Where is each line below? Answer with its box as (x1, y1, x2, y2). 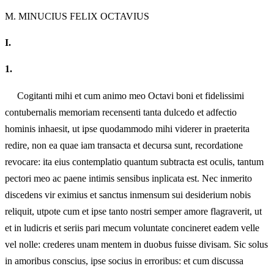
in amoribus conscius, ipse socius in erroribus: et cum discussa (5, 255, 243, 266)
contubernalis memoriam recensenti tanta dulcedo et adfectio (5, 106, 237, 117)
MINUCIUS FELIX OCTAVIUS (16, 11, 149, 22)
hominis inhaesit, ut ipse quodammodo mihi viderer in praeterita (5, 123, 250, 134)
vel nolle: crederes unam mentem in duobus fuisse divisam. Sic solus (5, 239, 268, 250)
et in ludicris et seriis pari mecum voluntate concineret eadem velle (5, 222, 259, 233)
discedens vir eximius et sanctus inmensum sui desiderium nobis (5, 189, 251, 200)
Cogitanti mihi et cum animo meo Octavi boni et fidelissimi (5, 90, 244, 101)
